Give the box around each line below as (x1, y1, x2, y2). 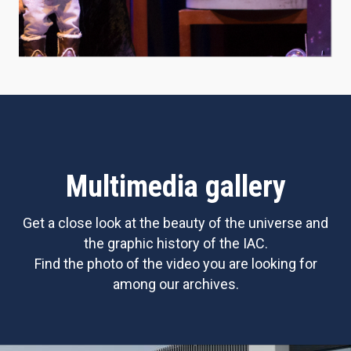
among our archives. (112, 275, 239, 292)
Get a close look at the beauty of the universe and (23, 214, 328, 231)
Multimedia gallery (65, 168, 286, 204)
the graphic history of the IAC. (83, 234, 268, 251)
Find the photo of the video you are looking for (34, 255, 317, 272)
